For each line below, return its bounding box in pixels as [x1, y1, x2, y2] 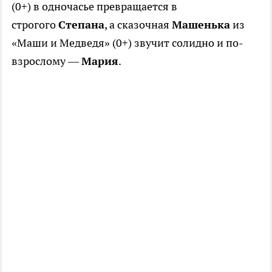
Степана [58, 18, 104, 32]
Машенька [172, 18, 230, 32]
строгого [12, 18, 58, 32]
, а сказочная [104, 18, 172, 32]
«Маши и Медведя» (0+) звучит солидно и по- [12, 36, 243, 50]
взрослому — [12, 54, 81, 69]
